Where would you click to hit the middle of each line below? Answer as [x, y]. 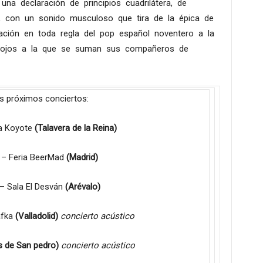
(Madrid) [82, 157]
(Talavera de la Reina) [76, 128]
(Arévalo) [82, 187]
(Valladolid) [37, 216]
